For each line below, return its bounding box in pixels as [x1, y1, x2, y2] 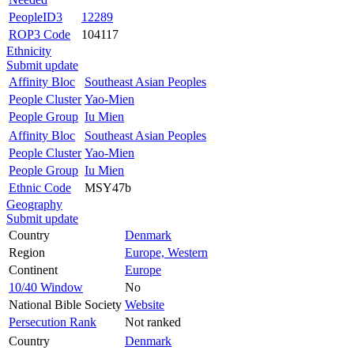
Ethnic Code [9, 180, 71, 194]
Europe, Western [125, 245, 208, 259]
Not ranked [125, 314, 181, 329]
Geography [6, 197, 62, 211]
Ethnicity [6, 43, 51, 58]
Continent [9, 262, 58, 277]
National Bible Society [9, 297, 122, 311]
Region [9, 245, 45, 259]
